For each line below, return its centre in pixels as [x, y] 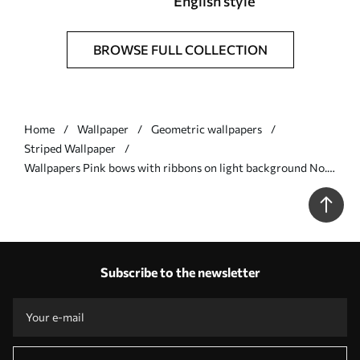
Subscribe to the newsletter [180, 272]
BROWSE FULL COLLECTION [180, 49]
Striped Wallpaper [70, 148]
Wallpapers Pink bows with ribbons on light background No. [176, 168]
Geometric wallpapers [207, 129]
